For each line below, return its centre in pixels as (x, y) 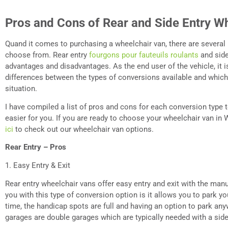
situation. (21, 89)
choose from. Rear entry (47, 55)
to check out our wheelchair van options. (83, 130)
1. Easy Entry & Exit (38, 165)
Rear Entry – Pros (36, 147)
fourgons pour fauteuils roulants (144, 55)
